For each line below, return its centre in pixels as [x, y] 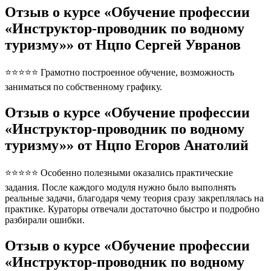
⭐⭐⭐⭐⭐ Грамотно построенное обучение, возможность [119, 73]
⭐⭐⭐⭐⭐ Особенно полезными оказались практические [119, 173]
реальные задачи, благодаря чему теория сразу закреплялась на [134, 198]
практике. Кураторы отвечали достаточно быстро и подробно [132, 209]
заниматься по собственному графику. [83, 87]
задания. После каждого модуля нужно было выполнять [120, 188]
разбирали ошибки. [45, 220]
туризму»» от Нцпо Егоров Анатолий [127, 145]
